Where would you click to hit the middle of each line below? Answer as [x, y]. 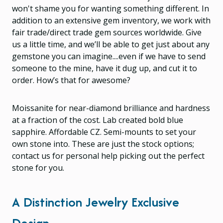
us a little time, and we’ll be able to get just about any [111, 44]
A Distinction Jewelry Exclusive [96, 202]
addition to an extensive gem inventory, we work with [111, 20]
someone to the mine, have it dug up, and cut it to [105, 68]
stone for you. [38, 167]
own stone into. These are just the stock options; [103, 144]
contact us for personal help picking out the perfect [108, 156]
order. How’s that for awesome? [71, 80]
